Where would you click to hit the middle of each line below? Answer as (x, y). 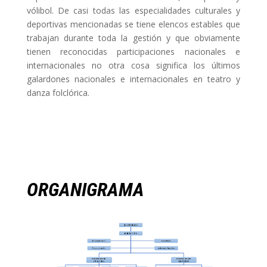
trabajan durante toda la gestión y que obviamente (133, 38)
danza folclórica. (58, 92)
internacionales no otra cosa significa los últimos (133, 65)
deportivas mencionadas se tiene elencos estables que (133, 24)
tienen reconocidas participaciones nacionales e (133, 51)
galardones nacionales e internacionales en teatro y (133, 79)
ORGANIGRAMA (85, 189)
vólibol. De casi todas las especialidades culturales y (133, 10)
